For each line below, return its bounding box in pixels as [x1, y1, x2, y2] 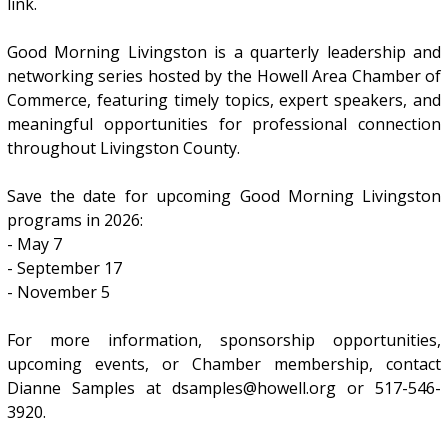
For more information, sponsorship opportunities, [6, 329, 442, 352]
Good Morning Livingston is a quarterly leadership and [6, 41, 442, 64]
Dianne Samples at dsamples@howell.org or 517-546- [6, 377, 442, 400]
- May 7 [6, 233, 62, 256]
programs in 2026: [6, 209, 143, 232]
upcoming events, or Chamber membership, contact [6, 353, 442, 376]
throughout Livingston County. [6, 137, 240, 160]
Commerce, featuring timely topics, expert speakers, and [6, 89, 442, 112]
